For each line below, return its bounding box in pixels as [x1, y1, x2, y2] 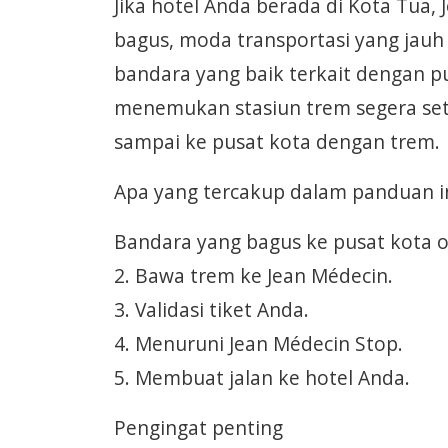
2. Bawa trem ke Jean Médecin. [114, 262, 393, 289]
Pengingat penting [114, 414, 283, 441]
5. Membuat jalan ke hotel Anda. [114, 364, 410, 391]
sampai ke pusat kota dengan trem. [114, 128, 440, 155]
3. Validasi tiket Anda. [114, 296, 309, 323]
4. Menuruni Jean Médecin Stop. [114, 330, 403, 357]
